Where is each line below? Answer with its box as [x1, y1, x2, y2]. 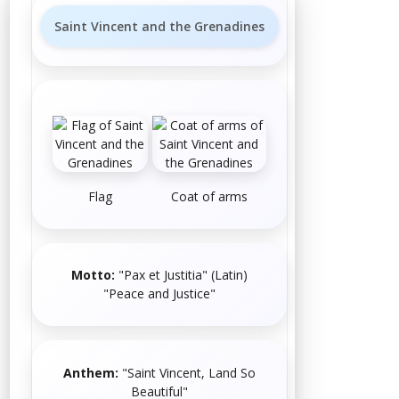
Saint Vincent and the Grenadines [54, 17, 265, 35]
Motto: [71, 266, 119, 284]
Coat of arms [170, 188, 248, 206]
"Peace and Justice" [103, 285, 216, 303]
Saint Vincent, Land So [127, 363, 256, 381]
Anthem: [63, 363, 119, 381]
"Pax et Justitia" [118, 266, 208, 284]
